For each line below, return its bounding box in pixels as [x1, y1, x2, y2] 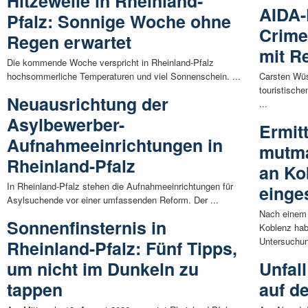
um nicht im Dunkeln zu [7, 256, 199, 282]
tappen [7, 277, 63, 302]
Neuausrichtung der [7, 91, 168, 117]
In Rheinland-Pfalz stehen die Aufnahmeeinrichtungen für [7, 179, 233, 193]
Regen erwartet [7, 30, 131, 55]
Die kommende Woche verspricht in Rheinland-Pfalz [7, 56, 214, 69]
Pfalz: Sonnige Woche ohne [7, 9, 231, 34]
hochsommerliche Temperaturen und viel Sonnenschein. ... [7, 69, 241, 83]
